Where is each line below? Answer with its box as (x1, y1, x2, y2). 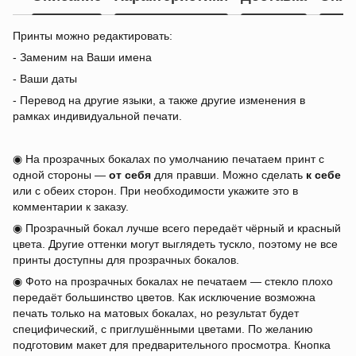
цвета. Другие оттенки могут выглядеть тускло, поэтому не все (13, 238, 338, 251)
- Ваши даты (13, 72, 77, 86)
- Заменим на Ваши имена (13, 51, 152, 64)
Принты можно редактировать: (13, 29, 172, 43)
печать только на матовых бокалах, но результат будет (13, 307, 299, 320)
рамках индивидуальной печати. (13, 110, 182, 123)
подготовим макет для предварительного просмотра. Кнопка (13, 339, 331, 352)
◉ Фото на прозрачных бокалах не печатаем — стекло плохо (13, 275, 333, 288)
